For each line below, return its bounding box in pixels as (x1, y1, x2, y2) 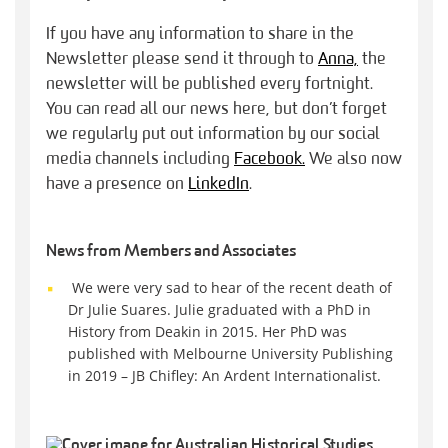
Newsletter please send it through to (46, 51, 318, 69)
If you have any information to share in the (46, 26, 354, 44)
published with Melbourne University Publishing (68, 344, 393, 364)
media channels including (46, 151, 234, 169)
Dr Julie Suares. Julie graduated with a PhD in (68, 300, 371, 320)
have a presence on (46, 176, 188, 194)
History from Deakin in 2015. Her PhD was (68, 322, 347, 342)
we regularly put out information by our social (46, 126, 380, 144)
